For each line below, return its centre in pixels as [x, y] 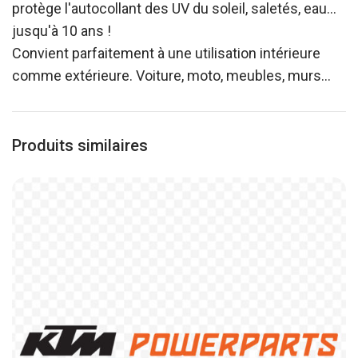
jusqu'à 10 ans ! [62, 31]
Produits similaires [80, 145]
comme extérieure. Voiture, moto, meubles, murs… [171, 76]
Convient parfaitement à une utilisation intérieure [166, 53]
